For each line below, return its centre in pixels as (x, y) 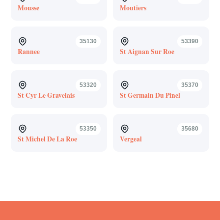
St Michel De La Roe (47, 139)
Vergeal (131, 139)
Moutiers (133, 8)
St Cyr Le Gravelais (46, 95)
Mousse (28, 8)
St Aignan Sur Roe (147, 51)
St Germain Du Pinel (150, 95)
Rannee (28, 51)
